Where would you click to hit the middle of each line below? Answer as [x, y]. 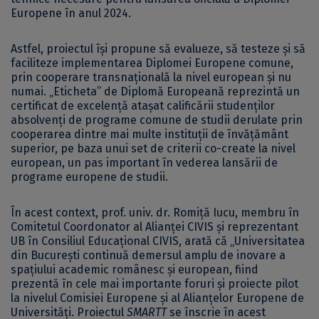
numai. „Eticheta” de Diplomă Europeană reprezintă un [155, 91]
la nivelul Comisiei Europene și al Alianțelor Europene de [157, 298]
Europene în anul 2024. [71, 13]
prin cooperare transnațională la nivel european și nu [151, 77]
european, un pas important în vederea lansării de [144, 162]
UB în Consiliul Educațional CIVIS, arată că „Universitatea [158, 241]
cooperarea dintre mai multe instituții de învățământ [150, 134]
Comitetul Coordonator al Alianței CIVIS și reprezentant [155, 226]
